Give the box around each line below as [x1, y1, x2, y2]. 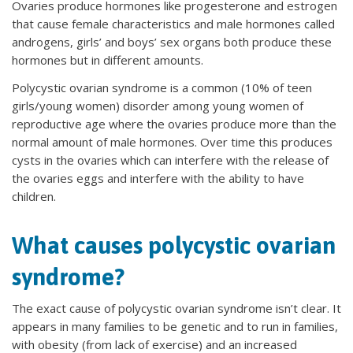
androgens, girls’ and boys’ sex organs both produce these [12, 34, 332, 50]
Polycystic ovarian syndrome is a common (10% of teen [12, 80, 312, 95]
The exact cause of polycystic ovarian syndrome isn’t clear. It [12, 300, 341, 316]
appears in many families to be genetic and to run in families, [12, 318, 338, 334]
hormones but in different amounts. [12, 52, 203, 68]
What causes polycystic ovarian [12, 232, 336, 258]
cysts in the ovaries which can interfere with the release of [12, 152, 329, 168]
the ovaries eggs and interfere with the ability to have [12, 170, 304, 186]
